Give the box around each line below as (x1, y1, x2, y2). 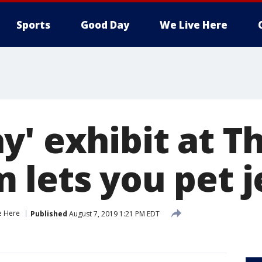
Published (30, 208, 67, 219)
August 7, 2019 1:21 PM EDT (67, 208, 160, 219)
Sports (16, 18, 50, 32)
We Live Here (160, 18, 227, 32)
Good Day (81, 18, 129, 32)
